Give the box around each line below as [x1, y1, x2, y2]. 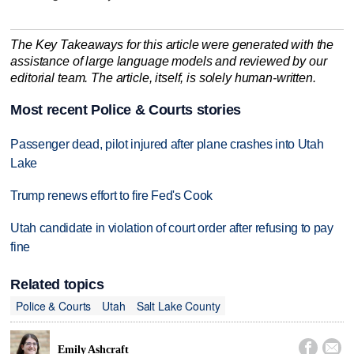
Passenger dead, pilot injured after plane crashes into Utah [10, 137, 324, 152]
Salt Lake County [136, 297, 220, 314]
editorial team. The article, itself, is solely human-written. [10, 70, 316, 85]
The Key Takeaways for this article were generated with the [10, 37, 334, 51]
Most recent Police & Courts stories [10, 102, 242, 119]
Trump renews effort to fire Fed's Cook [10, 189, 213, 203]
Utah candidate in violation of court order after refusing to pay [10, 220, 333, 235]
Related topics [10, 277, 104, 293]
